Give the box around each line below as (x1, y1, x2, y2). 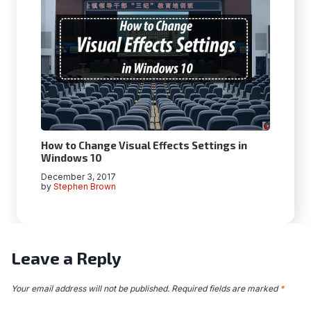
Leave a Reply (11, 248, 121, 269)
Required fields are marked (171, 283, 280, 294)
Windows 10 (41, 151, 102, 165)
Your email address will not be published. (11, 283, 169, 294)
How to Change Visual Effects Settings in (41, 139, 247, 152)
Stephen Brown (53, 181, 117, 192)
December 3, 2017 (41, 171, 116, 183)
